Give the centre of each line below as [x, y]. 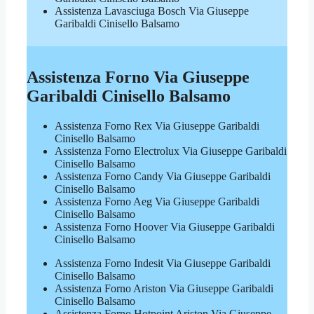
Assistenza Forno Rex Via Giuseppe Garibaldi [157, 126]
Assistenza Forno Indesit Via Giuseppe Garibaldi [163, 264]
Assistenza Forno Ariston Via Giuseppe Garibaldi [164, 289]
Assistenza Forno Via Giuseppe [138, 77]
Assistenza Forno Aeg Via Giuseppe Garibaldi [157, 202]
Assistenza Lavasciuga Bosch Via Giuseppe [152, 11]
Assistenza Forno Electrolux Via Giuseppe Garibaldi [171, 151]
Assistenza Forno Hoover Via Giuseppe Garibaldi [165, 227]
